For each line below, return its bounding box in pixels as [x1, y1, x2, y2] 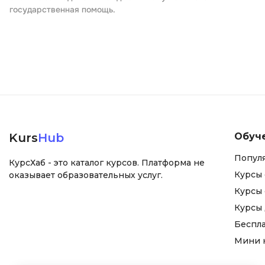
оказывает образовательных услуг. [9, 170, 163, 181]
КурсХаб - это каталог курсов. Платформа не [9, 157, 205, 169]
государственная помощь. [9, 4, 115, 15]
